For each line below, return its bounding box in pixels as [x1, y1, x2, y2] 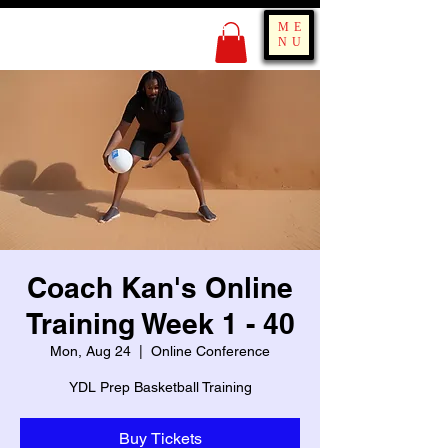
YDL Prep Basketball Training [68, 378, 252, 395]
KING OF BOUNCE [70, 10, 227, 35]
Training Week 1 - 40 [25, 306, 295, 340]
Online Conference [151, 342, 270, 359]
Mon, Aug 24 [50, 342, 131, 359]
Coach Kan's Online [27, 270, 293, 304]
